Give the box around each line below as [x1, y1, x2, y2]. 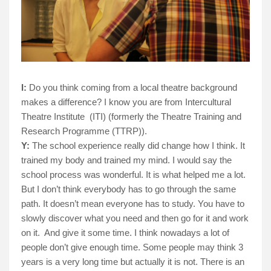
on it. [21, 227, 40, 238]
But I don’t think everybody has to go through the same [21, 183, 236, 194]
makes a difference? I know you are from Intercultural [21, 96, 231, 107]
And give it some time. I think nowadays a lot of [44, 227, 229, 238]
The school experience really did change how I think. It [32, 140, 245, 151]
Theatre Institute [21, 111, 85, 122]
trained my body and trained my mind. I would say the [21, 154, 232, 165]
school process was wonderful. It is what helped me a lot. [21, 169, 246, 180]
